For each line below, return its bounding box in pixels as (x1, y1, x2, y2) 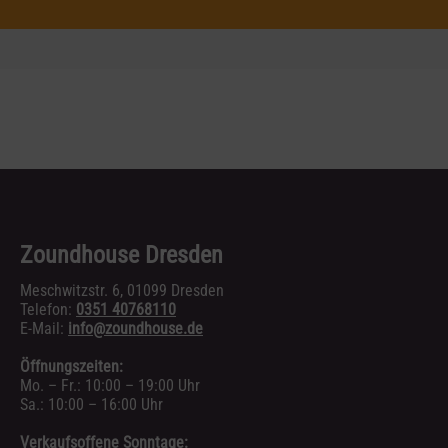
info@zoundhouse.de (68, 319, 203, 338)
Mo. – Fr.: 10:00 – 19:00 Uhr (20, 376, 200, 395)
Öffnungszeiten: (20, 357, 123, 376)
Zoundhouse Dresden (20, 241, 223, 269)
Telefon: (20, 300, 76, 319)
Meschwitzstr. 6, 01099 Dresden (20, 281, 224, 300)
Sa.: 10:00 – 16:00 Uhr (20, 395, 163, 414)
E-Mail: (20, 319, 68, 338)
